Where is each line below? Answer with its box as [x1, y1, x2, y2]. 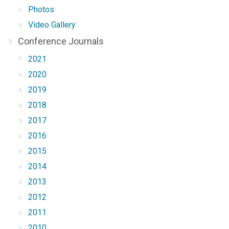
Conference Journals [18, 36, 104, 47]
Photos [28, 5, 54, 14]
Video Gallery [28, 20, 76, 30]
